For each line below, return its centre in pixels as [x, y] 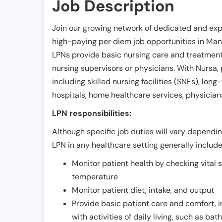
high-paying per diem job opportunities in [129, 42]
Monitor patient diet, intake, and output [143, 190]
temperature [95, 177]
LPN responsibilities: [92, 113]
